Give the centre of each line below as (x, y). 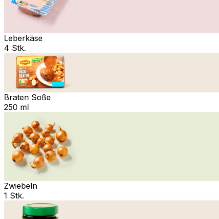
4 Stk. (15, 48)
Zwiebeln (21, 186)
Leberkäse (23, 38)
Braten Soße (27, 97)
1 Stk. (14, 195)
